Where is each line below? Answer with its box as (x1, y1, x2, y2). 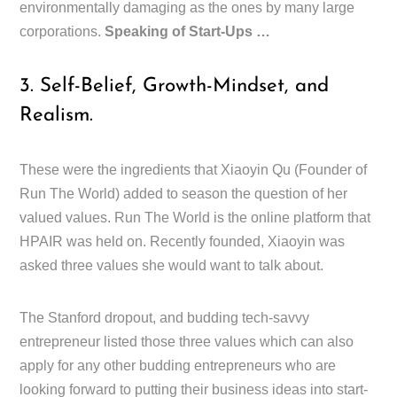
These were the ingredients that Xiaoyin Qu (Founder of (19, 161, 368, 177)
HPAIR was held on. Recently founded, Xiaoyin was (19, 233, 346, 249)
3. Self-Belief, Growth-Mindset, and (19, 75, 330, 97)
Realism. (19, 105, 94, 126)
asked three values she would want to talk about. (19, 257, 324, 273)
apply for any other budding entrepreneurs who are (19, 357, 337, 373)
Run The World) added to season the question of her (19, 185, 348, 201)
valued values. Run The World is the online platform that (19, 209, 371, 225)
